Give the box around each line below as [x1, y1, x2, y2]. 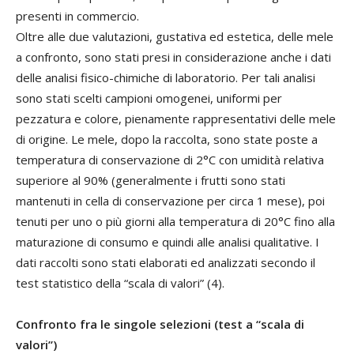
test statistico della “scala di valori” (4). [16, 275, 224, 291]
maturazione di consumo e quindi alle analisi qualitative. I [16, 234, 319, 250]
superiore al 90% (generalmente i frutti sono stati [16, 172, 285, 188]
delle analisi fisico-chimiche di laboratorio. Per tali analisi [16, 70, 315, 85]
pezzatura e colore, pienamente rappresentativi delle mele [16, 111, 336, 126]
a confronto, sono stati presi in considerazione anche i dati [16, 49, 331, 65]
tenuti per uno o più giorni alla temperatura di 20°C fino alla [16, 213, 335, 229]
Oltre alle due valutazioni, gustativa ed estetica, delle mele [16, 28, 333, 44]
